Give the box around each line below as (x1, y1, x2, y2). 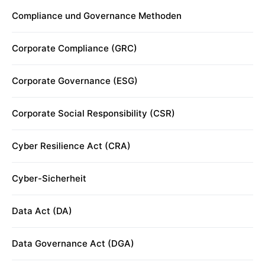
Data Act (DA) (12, 205, 72, 216)
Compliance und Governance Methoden (12, 10, 182, 21)
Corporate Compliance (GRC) (12, 43, 137, 54)
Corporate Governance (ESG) (12, 75, 138, 86)
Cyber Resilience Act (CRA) (12, 140, 131, 151)
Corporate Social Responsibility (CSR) (12, 108, 175, 119)
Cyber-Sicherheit (12, 173, 86, 184)
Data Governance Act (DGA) (12, 238, 134, 249)
